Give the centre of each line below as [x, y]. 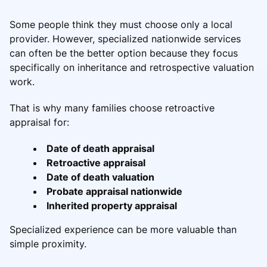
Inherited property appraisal [112, 205]
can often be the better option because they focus [124, 53]
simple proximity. [48, 243]
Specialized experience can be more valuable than [123, 229]
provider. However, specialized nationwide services [125, 38]
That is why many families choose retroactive [112, 108]
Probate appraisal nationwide [114, 191]
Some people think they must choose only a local [121, 24]
